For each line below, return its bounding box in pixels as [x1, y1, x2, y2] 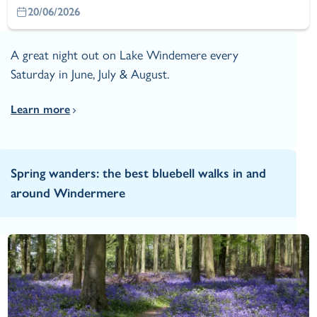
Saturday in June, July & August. [11, 66, 170, 82]
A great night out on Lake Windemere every [11, 47, 239, 63]
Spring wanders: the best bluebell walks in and [11, 165, 267, 181]
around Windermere [11, 185, 126, 201]
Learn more [11, 102, 71, 116]
